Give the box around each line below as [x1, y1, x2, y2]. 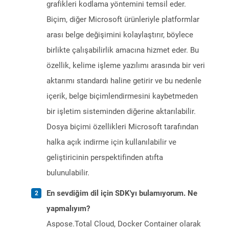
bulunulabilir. [47, 168, 89, 178]
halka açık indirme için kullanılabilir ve [47, 138, 176, 147]
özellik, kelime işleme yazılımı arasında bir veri [47, 61, 205, 71]
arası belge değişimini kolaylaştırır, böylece [47, 30, 193, 40]
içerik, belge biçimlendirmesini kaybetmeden [47, 91, 198, 101]
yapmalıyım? [47, 204, 90, 214]
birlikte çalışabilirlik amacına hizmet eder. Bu [47, 45, 199, 55]
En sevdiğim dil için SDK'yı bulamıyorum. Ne [47, 189, 197, 198]
